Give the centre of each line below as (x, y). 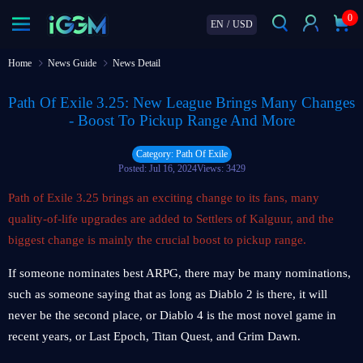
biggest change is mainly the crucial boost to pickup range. (157, 240)
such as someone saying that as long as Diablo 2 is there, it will (168, 294)
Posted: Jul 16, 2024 (157, 169)
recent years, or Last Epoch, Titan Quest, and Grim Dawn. (154, 336)
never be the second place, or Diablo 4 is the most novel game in (172, 315)
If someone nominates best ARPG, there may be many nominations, (179, 273)
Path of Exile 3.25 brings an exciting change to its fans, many (164, 198)
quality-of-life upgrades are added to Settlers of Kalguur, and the (171, 219)
